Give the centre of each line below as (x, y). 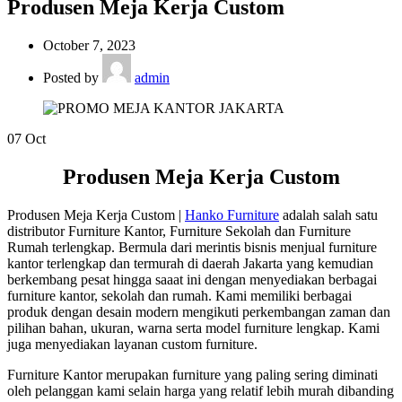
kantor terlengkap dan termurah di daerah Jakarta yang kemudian (190, 264)
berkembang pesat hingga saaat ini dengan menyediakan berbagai (192, 280)
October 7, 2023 (89, 46)
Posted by (71, 78)
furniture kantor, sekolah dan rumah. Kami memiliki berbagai (179, 296)
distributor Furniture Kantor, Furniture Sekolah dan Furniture (179, 232)
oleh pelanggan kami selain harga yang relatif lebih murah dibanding (201, 391)
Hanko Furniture (232, 215)
